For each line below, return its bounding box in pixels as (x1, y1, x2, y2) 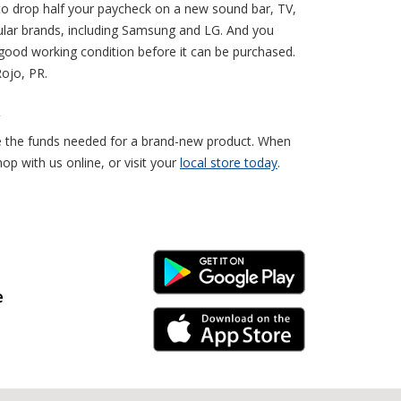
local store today (180, 153, 277, 171)
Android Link (183, 268, 275, 288)
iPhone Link (187, 325, 271, 346)
